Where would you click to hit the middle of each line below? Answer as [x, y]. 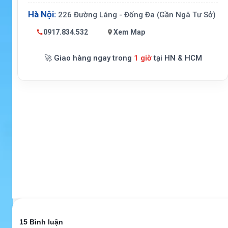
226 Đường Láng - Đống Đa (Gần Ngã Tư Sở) [136, 15]
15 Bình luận [41, 222]
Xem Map [129, 32]
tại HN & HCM [177, 58]
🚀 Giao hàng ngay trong [89, 58]
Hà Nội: [42, 15]
